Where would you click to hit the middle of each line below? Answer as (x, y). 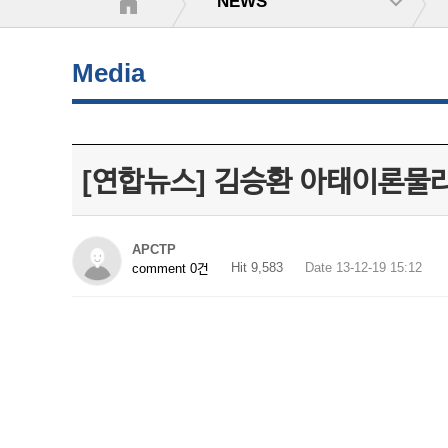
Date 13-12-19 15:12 (363, 267)
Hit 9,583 (257, 267)
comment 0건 (170, 268)
